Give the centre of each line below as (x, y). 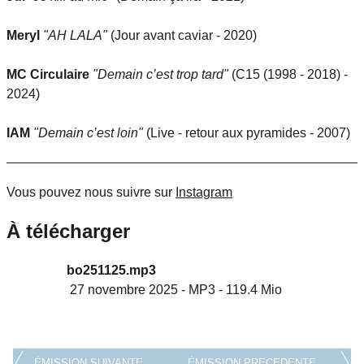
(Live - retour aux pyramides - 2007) (247, 132)
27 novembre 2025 (122, 289)
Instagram (204, 192)
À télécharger (68, 231)
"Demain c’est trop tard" (160, 74)
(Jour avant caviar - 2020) (182, 35)
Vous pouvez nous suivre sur (91, 192)
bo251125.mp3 (111, 270)
